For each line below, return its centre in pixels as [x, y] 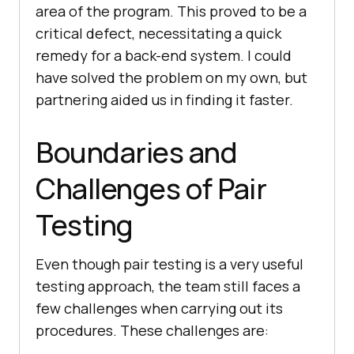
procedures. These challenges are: [152, 331]
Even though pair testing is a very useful [169, 264]
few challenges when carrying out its [159, 309]
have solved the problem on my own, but [171, 78]
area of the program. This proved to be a [171, 11]
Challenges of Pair [151, 189]
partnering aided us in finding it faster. [164, 100]
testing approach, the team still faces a [168, 286]
